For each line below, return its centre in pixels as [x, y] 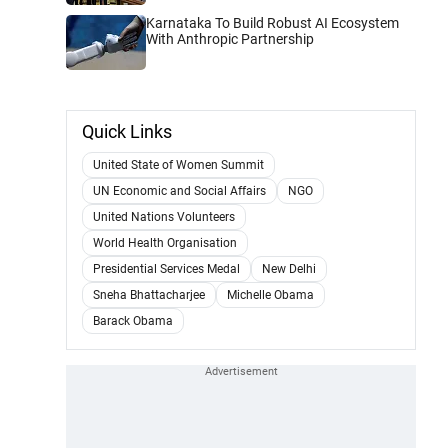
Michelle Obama [270, 294]
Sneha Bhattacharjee [149, 294]
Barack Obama [133, 320]
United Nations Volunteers [164, 216]
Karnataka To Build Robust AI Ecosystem [272, 22]
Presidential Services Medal [166, 268]
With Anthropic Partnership [230, 38]
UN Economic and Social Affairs [179, 190]
